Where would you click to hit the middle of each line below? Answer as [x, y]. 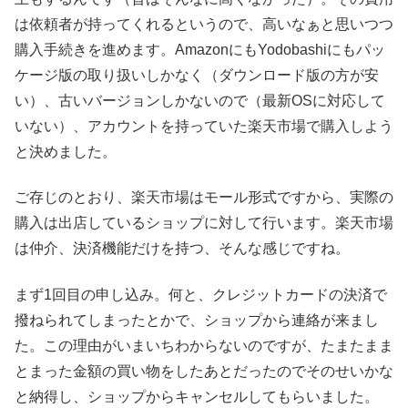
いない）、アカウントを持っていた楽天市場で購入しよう [204, 127]
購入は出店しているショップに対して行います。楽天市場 [204, 223]
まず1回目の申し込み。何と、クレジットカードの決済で [201, 294]
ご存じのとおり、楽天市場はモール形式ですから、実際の [204, 198]
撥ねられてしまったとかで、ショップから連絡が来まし [197, 320]
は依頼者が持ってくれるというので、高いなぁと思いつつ [204, 25]
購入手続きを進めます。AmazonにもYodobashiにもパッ [200, 50]
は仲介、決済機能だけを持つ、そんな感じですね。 [182, 249]
